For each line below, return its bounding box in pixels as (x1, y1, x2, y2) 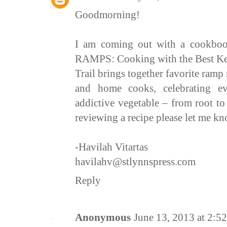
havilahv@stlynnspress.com (75, 156, 196, 168)
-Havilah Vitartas (75, 141, 148, 154)
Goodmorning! (75, 9, 140, 21)
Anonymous (75, 211, 131, 224)
